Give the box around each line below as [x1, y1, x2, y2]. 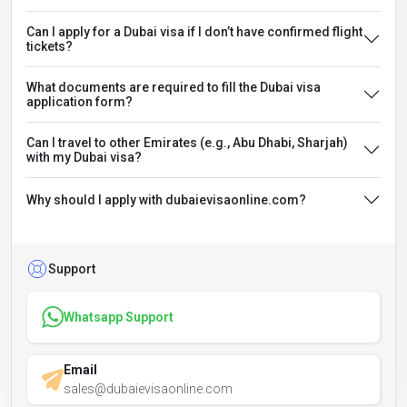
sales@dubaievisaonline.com [64, 382, 233, 397]
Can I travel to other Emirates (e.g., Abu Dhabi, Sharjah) [26, 135, 348, 151]
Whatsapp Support [64, 309, 174, 324]
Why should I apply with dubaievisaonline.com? [26, 193, 306, 208]
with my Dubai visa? [53, 150, 142, 165]
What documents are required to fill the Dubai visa [26, 80, 321, 95]
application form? [95, 94, 133, 110]
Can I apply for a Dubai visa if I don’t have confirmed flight [26, 25, 362, 40]
